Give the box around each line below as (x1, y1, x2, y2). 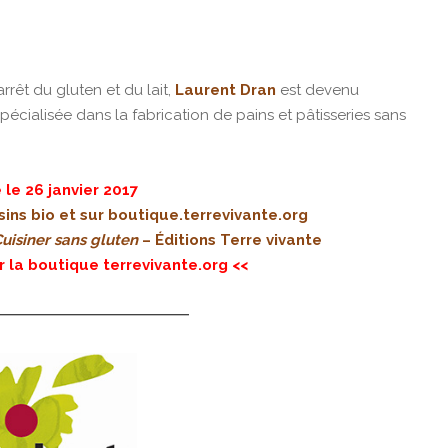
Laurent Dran (175, 81, 276, 100)
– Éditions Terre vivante (137, 231, 322, 250)
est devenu (276, 81, 359, 100)
